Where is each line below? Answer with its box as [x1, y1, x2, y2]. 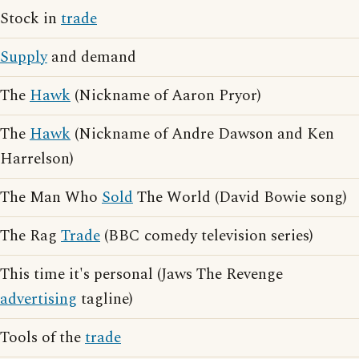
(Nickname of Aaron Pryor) [71, 84, 261, 108]
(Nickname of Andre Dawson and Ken [71, 123, 334, 147]
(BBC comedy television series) [100, 224, 313, 248]
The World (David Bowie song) [133, 186, 347, 210]
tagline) [77, 288, 133, 312]
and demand [47, 46, 136, 70]
